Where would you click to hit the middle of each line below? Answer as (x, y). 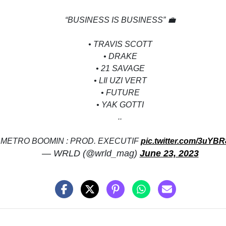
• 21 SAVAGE (120, 69)
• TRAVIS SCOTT (120, 44)
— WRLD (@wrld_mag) (91, 154)
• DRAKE (120, 56)
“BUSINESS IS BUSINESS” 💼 (120, 20)
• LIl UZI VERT (120, 81)
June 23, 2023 (169, 154)
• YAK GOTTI (120, 105)
